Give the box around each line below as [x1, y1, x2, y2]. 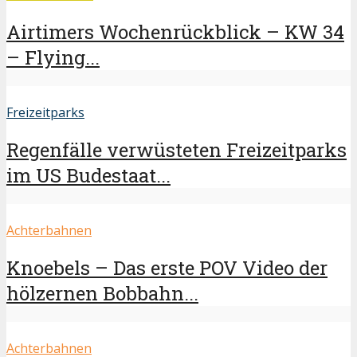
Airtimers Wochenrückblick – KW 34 [6, 19, 344, 45]
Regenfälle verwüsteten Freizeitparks [6, 137, 347, 163]
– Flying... [6, 45, 100, 71]
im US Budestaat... [6, 163, 171, 189]
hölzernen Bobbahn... [6, 280, 198, 306]
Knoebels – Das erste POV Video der [6, 254, 328, 280]
